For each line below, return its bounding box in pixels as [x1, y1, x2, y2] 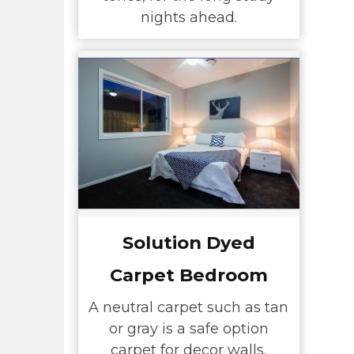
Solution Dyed [122, 231, 255, 254]
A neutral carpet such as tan [88, 299, 288, 317]
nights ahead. [140, 9, 237, 27]
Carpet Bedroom [109, 263, 268, 286]
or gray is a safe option [108, 320, 269, 338]
